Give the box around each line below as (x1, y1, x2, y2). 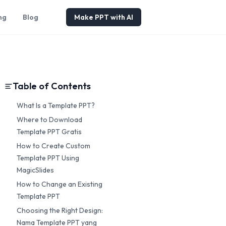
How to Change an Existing (17, 180, 102, 189)
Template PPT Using (17, 153, 79, 162)
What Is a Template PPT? (17, 101, 95, 110)
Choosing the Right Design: (17, 206, 103, 215)
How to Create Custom (17, 141, 90, 150)
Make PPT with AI (74, 13, 133, 22)
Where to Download (17, 115, 82, 124)
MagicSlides (17, 165, 54, 175)
